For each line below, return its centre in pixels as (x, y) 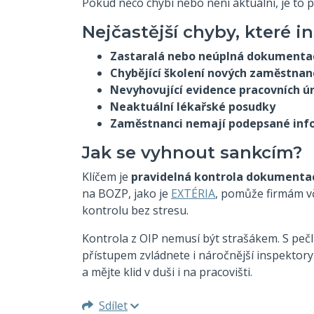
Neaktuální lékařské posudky (193, 106)
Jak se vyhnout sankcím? (192, 152)
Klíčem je (107, 176)
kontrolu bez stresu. (135, 210)
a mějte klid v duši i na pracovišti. (167, 272)
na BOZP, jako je (127, 193)
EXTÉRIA (193, 193)
